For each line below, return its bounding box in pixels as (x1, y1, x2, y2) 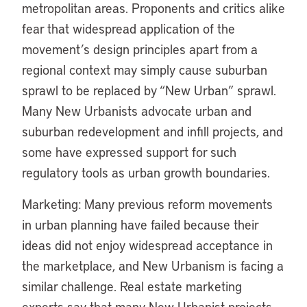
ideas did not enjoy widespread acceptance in (22, 236, 273, 254)
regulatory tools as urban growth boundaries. (22, 164, 270, 181)
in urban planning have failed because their (22, 216, 258, 233)
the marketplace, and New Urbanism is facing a (22, 257, 284, 274)
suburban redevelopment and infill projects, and (22, 123, 283, 140)
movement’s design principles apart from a (22, 40, 258, 58)
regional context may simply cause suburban (22, 61, 267, 78)
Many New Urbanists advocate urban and (22, 102, 251, 119)
